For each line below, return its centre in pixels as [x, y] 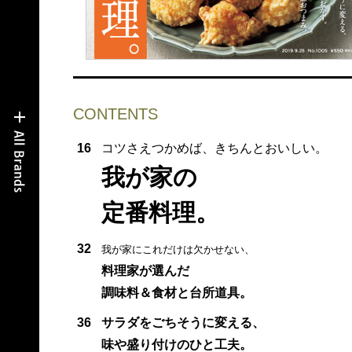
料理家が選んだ [145, 270]
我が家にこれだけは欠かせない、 [178, 249]
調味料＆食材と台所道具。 [176, 292]
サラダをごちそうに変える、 [183, 322]
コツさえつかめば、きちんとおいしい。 [214, 148]
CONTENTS [115, 114]
